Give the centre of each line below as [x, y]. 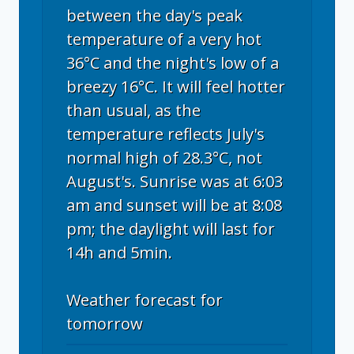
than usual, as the [134, 110]
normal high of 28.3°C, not [164, 158]
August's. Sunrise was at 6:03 [175, 181]
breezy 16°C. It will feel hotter [176, 87]
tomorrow [105, 324]
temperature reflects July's [166, 134]
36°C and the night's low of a [173, 63]
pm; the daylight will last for [171, 229]
